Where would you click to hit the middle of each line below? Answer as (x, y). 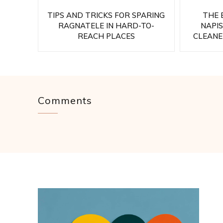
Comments (65, 100)
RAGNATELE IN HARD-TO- (106, 25)
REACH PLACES (106, 36)
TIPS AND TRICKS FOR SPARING (106, 15)
